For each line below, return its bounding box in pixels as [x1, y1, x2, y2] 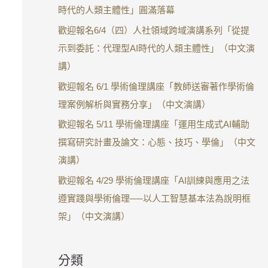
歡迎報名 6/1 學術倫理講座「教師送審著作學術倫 [57, 81, 254, 92]
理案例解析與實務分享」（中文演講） [57, 99, 211, 109]
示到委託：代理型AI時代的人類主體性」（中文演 [57, 42, 255, 53]
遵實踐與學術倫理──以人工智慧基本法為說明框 [57, 193, 251, 203]
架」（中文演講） [57, 211, 130, 221]
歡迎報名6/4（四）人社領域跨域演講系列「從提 [57, 25, 249, 35]
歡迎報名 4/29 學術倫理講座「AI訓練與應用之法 [57, 175, 249, 185]
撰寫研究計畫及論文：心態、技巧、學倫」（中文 [57, 137, 255, 148]
